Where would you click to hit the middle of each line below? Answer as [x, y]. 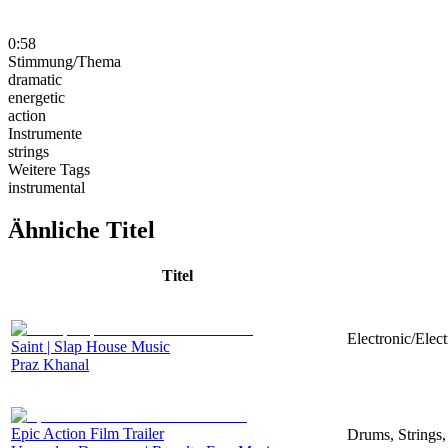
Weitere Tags [49, 169]
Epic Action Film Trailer [87, 433]
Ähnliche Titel [81, 229]
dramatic [35, 79]
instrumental [46, 187]
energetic [36, 97]
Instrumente [45, 133]
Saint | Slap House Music [90, 346]
